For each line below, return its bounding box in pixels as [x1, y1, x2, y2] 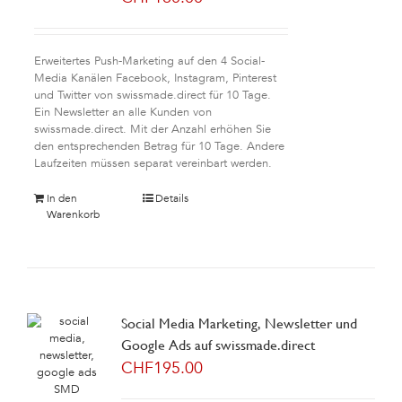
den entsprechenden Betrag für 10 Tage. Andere [33, 138, 284, 154]
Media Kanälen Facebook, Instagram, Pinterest [33, 70, 276, 86]
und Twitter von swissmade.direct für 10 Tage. [33, 87, 271, 103]
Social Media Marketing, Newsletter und [120, 315, 357, 332]
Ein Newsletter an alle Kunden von [33, 104, 212, 120]
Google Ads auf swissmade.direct [120, 336, 315, 354]
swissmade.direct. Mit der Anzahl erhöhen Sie [33, 121, 271, 137]
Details [155, 191, 189, 205]
